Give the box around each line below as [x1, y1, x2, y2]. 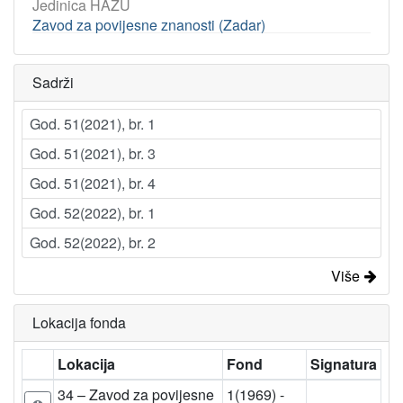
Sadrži [32, 72, 74, 93]
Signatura [310, 354, 377, 374]
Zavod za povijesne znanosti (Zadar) [32, 14, 265, 35]
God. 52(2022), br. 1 [30, 202, 156, 223]
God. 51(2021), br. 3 [30, 143, 156, 164]
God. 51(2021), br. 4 [30, 173, 156, 193]
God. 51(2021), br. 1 [30, 113, 156, 134]
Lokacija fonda [32, 312, 126, 333]
